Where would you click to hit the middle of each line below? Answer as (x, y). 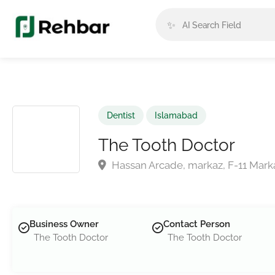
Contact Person (196, 224)
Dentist (121, 115)
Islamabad (176, 115)
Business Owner (64, 224)
